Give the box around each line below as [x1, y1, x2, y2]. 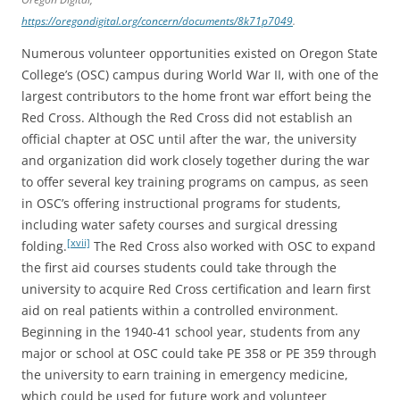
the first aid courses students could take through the [21, 258, 337, 276]
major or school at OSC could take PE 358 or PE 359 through [21, 344, 377, 362]
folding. [21, 237, 67, 254]
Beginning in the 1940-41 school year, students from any [21, 322, 360, 340]
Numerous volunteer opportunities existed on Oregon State [21, 44, 378, 62]
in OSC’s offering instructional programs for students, [21, 194, 341, 212]
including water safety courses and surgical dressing [21, 215, 337, 233]
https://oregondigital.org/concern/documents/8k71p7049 [21, 12, 293, 29]
